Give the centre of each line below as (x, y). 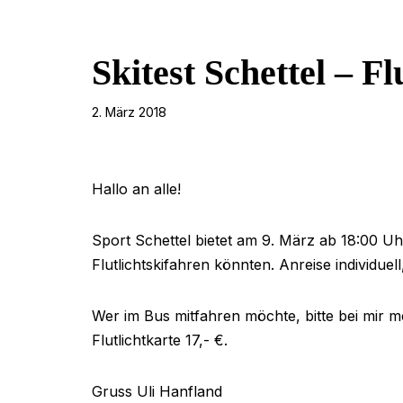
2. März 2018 (129, 112)
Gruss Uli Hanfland (157, 392)
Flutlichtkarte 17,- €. (160, 340)
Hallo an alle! (136, 189)
